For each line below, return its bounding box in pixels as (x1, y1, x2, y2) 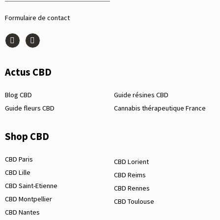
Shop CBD (5, 130, 49, 143)
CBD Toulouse (114, 196, 154, 206)
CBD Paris (5, 154, 33, 164)
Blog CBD (5, 90, 32, 100)
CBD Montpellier (5, 194, 52, 203)
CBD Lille (5, 167, 30, 177)
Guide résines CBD (114, 90, 168, 100)
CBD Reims (114, 170, 146, 179)
